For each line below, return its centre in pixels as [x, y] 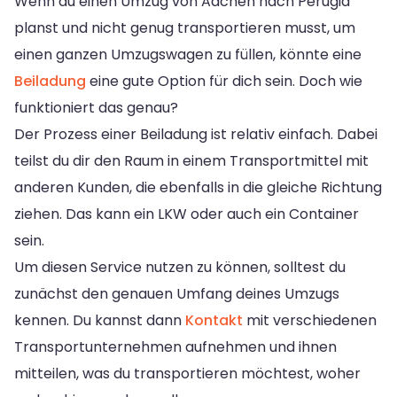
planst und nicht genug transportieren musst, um [185, 27]
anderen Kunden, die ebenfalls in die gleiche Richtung [198, 187]
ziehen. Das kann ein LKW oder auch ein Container [187, 214]
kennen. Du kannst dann [100, 320]
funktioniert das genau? [96, 107]
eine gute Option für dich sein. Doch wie [224, 81]
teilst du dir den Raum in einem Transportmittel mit [191, 160]
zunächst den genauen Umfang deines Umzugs [177, 293]
